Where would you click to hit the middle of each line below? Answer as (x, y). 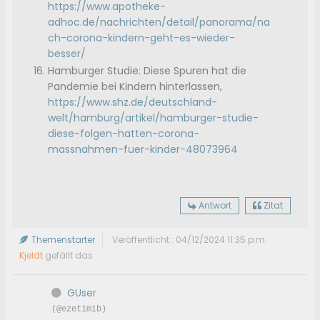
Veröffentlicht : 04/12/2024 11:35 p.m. (190, 240)
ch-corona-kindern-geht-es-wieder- (142, 38)
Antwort (215, 206)
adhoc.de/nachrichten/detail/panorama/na (159, 22)
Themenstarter (62, 240)
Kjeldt (31, 256)
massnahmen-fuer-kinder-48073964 (143, 150)
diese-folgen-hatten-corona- (124, 134)
